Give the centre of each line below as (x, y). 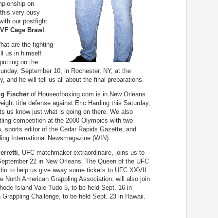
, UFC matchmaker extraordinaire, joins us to (81, 153)
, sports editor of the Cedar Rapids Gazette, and (69, 129)
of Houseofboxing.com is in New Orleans (87, 94)
